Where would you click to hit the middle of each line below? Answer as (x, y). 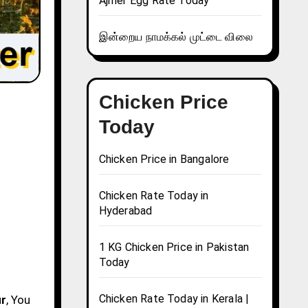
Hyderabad (125, 211)
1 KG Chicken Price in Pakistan (174, 247)
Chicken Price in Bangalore (164, 159)
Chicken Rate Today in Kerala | (174, 299)
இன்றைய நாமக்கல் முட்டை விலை (176, 37)
